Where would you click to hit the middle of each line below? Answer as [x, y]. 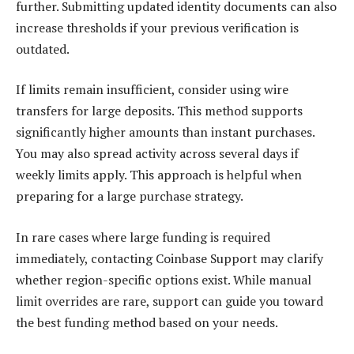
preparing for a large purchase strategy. [130, 196]
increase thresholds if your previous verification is [157, 27]
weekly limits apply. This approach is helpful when [159, 175]
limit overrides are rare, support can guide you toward [169, 301]
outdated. [43, 49]
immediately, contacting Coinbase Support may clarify [169, 258]
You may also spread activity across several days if [157, 154]
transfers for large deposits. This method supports [159, 111]
